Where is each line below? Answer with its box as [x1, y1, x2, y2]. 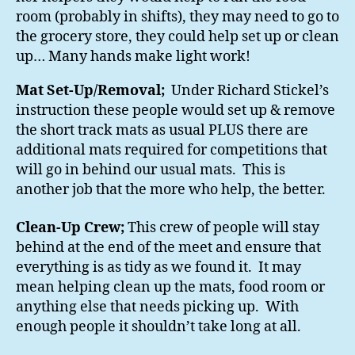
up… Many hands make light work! [16, 48, 250, 67]
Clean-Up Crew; [16, 218, 128, 237]
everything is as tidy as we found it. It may [16, 258, 301, 277]
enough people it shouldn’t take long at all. [16, 317, 301, 336]
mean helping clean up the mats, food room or [16, 277, 325, 296]
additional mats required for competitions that [16, 141, 327, 160]
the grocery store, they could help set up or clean [16, 28, 339, 47]
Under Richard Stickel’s [165, 82, 329, 101]
